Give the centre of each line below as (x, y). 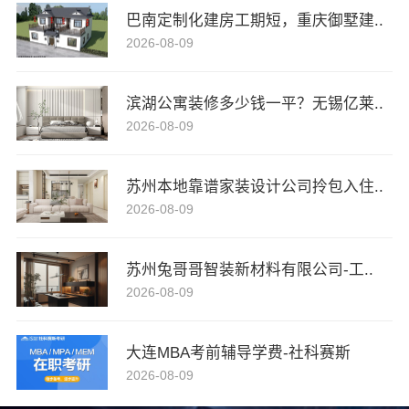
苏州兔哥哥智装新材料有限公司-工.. (249, 270)
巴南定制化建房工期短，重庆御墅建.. (254, 21)
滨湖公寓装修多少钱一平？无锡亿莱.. (254, 104)
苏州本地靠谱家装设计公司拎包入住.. (254, 187)
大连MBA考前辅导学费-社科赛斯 (238, 353)
